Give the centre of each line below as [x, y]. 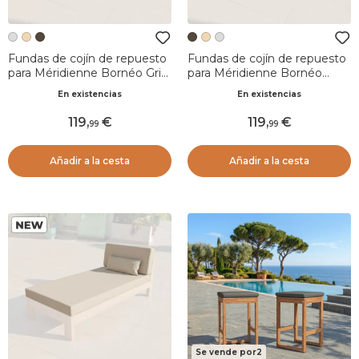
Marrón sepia [224, 87]
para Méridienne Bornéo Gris [87, 73]
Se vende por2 [229, 352]
